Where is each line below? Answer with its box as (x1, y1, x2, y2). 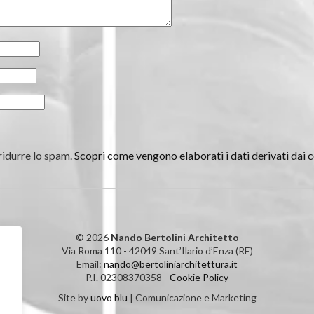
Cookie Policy (170, 271, 228, 283)
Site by (57, 292, 90, 303)
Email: (76, 258, 104, 270)
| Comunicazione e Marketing (127, 292, 257, 303)
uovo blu (90, 292, 128, 303)
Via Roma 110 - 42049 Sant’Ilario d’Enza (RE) (61, 245, 253, 257)
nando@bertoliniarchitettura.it (104, 258, 238, 270)
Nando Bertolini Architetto (110, 231, 239, 243)
